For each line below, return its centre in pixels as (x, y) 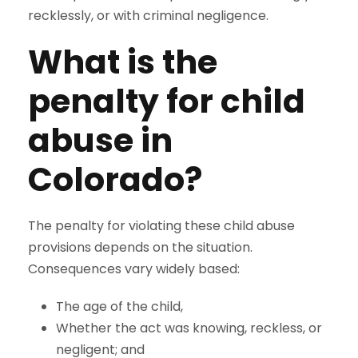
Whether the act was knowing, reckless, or (189, 328)
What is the (123, 62)
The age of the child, (119, 307)
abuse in (100, 141)
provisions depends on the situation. (140, 248)
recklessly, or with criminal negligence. (148, 16)
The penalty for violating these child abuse (161, 226)
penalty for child (167, 101)
